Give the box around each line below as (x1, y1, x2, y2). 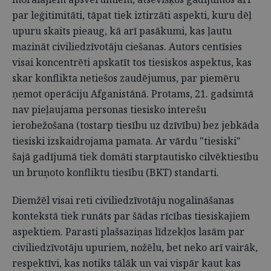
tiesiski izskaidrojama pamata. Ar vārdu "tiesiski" (12, 134, 241, 148)
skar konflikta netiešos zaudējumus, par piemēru (12, 71, 240, 85)
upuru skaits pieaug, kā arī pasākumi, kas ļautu (12, 24, 232, 38)
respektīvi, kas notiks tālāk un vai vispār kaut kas (12, 256, 241, 270)
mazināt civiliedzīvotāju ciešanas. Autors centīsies (12, 40, 242, 53)
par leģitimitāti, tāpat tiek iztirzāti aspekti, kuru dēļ (12, 8, 252, 22)
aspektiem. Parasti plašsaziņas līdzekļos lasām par (12, 225, 244, 238)
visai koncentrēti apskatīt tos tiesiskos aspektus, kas (12, 56, 252, 69)
